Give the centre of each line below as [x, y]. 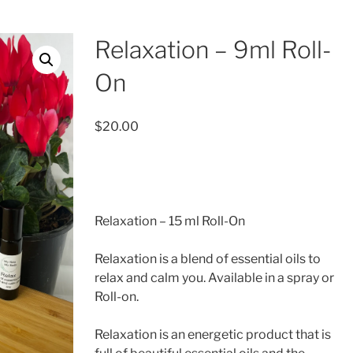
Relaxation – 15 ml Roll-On [169, 221]
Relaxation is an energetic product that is [212, 334]
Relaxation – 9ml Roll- [212, 50]
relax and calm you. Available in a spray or [214, 277]
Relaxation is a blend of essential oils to [207, 258]
